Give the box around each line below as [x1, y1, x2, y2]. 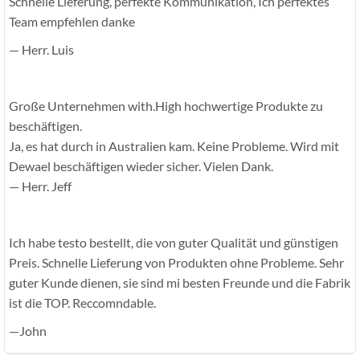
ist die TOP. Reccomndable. [9, 295, 156, 311]
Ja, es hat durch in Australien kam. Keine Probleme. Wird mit [9, 138, 339, 154]
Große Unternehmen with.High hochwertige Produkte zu [9, 98, 323, 114]
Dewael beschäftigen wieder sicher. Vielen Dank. [9, 158, 273, 174]
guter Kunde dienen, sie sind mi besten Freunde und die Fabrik [9, 275, 350, 291]
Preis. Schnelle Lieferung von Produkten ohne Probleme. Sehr [9, 255, 344, 271]
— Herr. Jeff [9, 178, 72, 194]
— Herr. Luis [9, 42, 74, 58]
